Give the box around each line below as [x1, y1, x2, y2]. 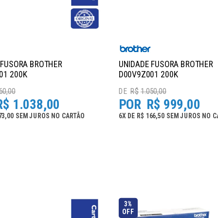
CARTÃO [61, 112, 85, 120]
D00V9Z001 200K [118, 69, 178, 79]
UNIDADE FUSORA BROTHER [118, 59, 214, 70]
